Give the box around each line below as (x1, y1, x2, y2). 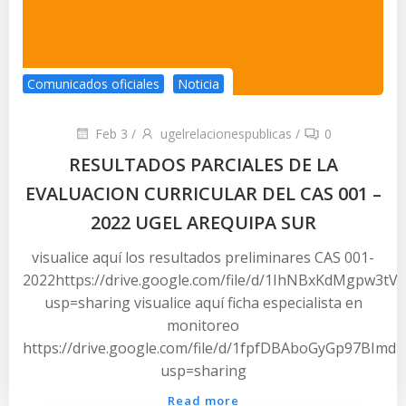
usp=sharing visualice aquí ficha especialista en (43, 292, 362, 313)
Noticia (178, 75, 219, 92)
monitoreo (167, 314, 239, 335)
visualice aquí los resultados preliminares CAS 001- (32, 246, 374, 267)
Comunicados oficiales (27, 75, 159, 92)
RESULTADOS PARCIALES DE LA (68, 151, 338, 177)
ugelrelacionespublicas (160, 125, 292, 142)
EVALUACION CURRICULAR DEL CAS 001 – (24, 180, 382, 206)
